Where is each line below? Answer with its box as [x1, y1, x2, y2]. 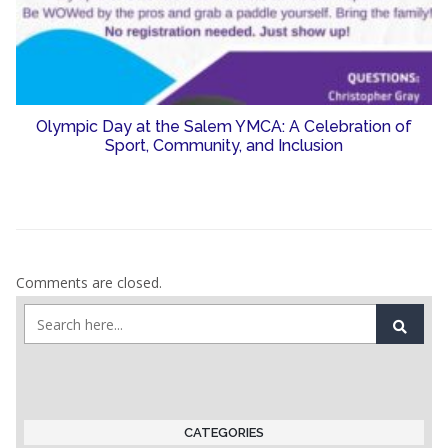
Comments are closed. [16, 273, 162, 293]
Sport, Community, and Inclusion [105, 136, 343, 156]
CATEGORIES [184, 425, 264, 441]
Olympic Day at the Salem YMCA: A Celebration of [36, 117, 412, 137]
